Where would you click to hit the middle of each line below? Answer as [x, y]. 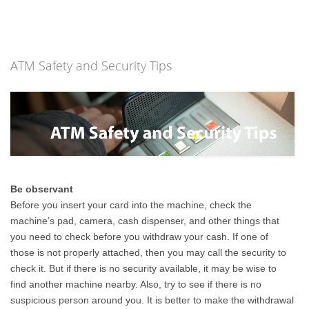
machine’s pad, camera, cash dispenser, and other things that [145, 220]
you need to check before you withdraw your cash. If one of [140, 236]
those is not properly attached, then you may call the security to [149, 252]
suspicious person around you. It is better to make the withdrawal [152, 300]
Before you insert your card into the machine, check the [131, 205]
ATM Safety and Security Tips [91, 66]
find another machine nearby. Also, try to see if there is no [136, 284]
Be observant [42, 189]
